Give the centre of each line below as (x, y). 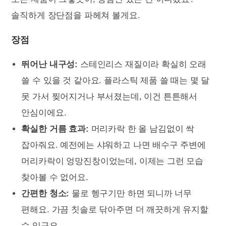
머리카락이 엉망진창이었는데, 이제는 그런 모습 (112, 161)
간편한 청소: (45, 193)
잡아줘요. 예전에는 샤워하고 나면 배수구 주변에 (114, 145)
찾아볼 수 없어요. (55, 177)
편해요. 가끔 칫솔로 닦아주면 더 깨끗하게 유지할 (115, 210)
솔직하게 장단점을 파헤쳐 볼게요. (76, 15)
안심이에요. (44, 113)
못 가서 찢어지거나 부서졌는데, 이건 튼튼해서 (109, 97)
